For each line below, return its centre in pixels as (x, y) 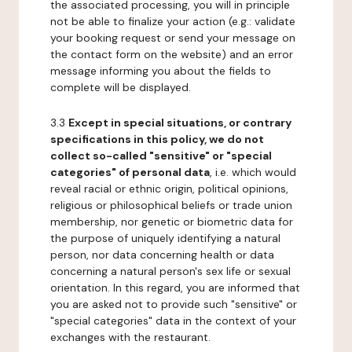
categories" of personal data (130, 172)
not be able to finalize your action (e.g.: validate (173, 21)
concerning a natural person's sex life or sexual (170, 271)
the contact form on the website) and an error (172, 54)
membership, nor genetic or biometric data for (172, 222)
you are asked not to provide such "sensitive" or (174, 304)
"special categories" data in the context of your (173, 321)
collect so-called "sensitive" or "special (161, 156)
